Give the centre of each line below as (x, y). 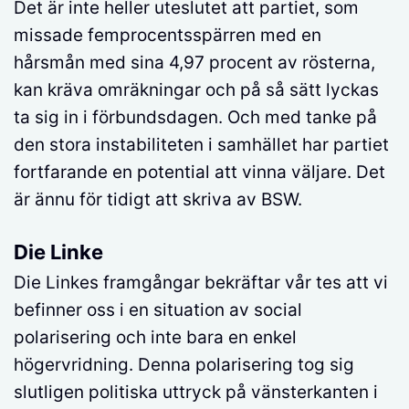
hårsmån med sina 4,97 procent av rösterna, (194, 63)
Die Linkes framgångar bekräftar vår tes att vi (201, 283)
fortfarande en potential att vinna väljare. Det (199, 173)
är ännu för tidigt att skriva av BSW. (158, 200)
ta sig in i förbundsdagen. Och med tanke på (195, 118)
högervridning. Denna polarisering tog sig (184, 365)
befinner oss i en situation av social (158, 310)
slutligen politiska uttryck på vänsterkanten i (196, 393)
